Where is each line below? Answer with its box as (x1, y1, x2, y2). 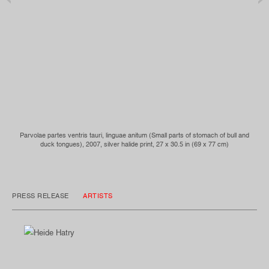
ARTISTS (83, 192, 113, 199)
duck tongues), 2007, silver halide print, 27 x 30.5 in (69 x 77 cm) (40, 140, 229, 148)
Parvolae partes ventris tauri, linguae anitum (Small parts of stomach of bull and (20, 131, 249, 139)
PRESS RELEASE (12, 192, 71, 199)
